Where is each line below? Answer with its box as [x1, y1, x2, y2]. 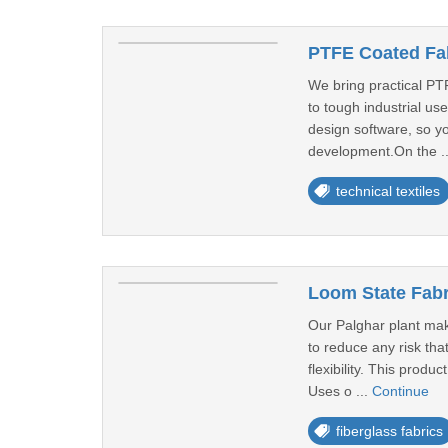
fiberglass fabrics [335, 423, 443, 439]
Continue [371, 383, 429, 399]
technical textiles [335, 183, 440, 199]
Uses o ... [307, 383, 372, 399]
